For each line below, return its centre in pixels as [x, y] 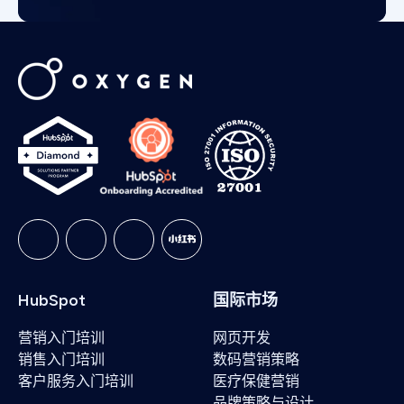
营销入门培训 [61, 337]
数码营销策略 [256, 359]
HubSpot [52, 300]
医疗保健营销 [256, 381]
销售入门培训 [61, 359]
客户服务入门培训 [76, 381]
